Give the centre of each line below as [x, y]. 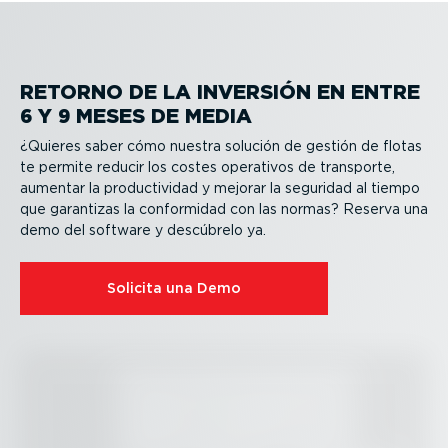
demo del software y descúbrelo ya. [143, 230]
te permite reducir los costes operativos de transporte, [207, 167]
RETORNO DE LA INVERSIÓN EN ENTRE [220, 91]
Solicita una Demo [174, 288]
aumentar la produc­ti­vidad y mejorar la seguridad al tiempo [220, 188]
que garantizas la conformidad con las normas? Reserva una [224, 209]
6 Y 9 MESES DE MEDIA [136, 115]
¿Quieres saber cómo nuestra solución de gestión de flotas [221, 146]
